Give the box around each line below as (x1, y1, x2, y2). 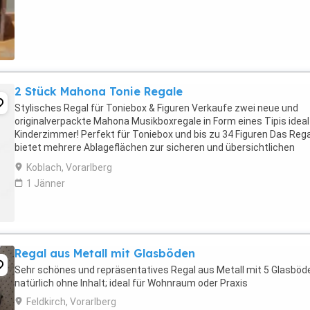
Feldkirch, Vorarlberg (26, 296, 116, 307)
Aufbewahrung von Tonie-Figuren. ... (15, 155, 172, 166)
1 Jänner (26, 178, 65, 189)
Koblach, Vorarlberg (26, 162, 112, 173)
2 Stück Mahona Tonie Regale (15, 84, 183, 98)
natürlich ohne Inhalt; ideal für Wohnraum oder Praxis (15, 277, 248, 289)
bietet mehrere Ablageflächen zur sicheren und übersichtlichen (15, 142, 295, 153)
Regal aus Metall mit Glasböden (15, 246, 195, 260)
